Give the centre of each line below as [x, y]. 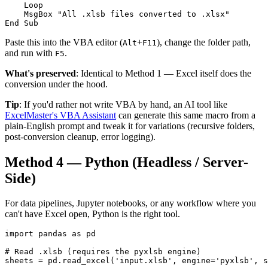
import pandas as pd [50, 234]
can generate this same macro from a [186, 115]
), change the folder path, [204, 42]
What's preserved [40, 73]
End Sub [22, 23]
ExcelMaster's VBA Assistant [60, 115]
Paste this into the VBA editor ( [64, 42]
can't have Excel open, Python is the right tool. [92, 214]
